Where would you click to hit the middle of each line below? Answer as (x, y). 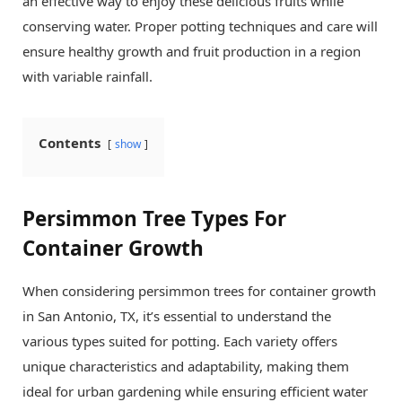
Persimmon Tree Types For (154, 219)
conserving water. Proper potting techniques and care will (200, 26)
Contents (70, 143)
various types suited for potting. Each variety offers (180, 341)
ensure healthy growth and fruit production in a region (192, 51)
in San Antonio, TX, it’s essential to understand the (177, 316)
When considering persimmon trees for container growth (199, 291)
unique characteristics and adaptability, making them (186, 367)
